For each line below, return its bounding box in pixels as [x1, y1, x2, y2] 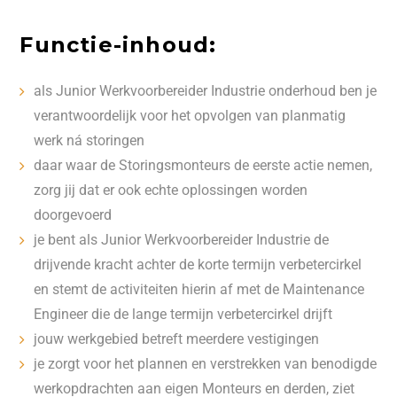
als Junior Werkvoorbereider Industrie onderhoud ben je [34, 82, 378, 99]
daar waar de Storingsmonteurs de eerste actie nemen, [34, 157, 373, 174]
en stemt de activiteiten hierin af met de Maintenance [34, 281, 365, 298]
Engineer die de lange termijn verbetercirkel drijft [34, 306, 333, 323]
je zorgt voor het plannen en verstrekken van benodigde [34, 355, 378, 372]
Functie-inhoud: [19, 32, 217, 58]
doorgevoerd [34, 206, 113, 223]
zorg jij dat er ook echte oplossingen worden [34, 182, 308, 198]
